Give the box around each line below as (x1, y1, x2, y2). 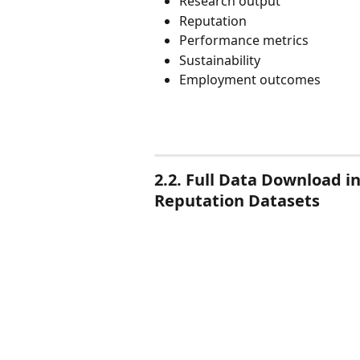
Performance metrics (179, 31, 309, 50)
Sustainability (179, 51, 260, 69)
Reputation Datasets (154, 190, 320, 212)
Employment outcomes (179, 71, 321, 89)
